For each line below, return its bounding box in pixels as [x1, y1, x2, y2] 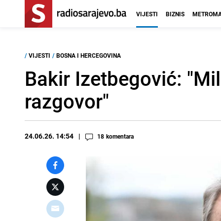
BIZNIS [166, 10, 184, 18]
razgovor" [25, 88, 109, 114]
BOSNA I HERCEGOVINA [56, 51, 121, 59]
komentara [106, 132, 134, 140]
